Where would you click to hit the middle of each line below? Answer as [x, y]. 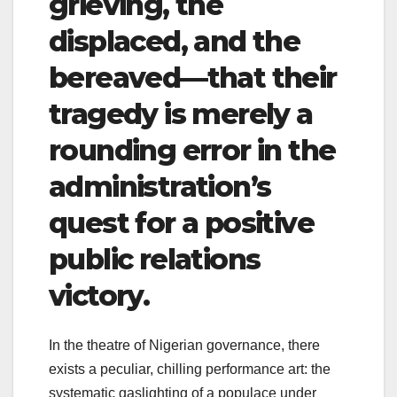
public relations [155, 259]
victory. [99, 295]
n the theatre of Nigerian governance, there [186, 346]
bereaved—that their [193, 77]
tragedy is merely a [181, 113]
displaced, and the [175, 41]
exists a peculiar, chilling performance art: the [190, 370]
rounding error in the [192, 150]
